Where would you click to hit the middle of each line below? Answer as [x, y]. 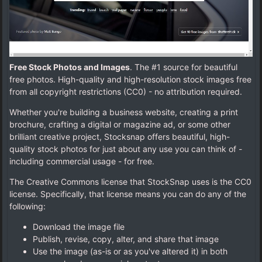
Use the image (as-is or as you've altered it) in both [130, 251]
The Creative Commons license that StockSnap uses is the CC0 [130, 182]
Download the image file [79, 227]
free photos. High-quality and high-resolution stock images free [130, 80]
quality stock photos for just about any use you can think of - [126, 149]
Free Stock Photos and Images [70, 67]
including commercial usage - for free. [82, 161]
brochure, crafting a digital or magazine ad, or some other [120, 125]
